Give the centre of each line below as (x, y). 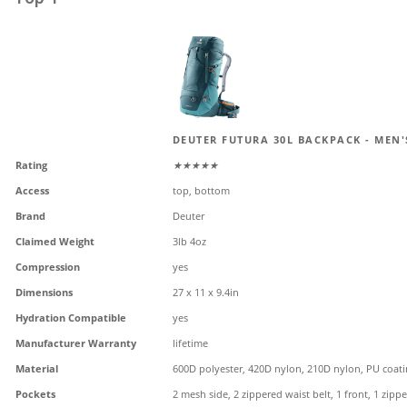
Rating (31, 165)
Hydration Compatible (71, 318)
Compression (48, 267)
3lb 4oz (189, 241)
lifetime (190, 343)
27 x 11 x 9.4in (205, 292)
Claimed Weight (55, 241)
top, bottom (201, 190)
